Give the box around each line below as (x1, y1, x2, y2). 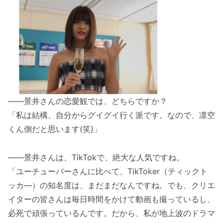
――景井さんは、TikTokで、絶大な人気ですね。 (8, 152, 184, 162)
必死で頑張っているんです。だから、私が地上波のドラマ (8, 208, 215, 218)
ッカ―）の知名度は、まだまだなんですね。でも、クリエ (8, 180, 215, 190)
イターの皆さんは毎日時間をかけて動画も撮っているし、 (8, 194, 215, 204)
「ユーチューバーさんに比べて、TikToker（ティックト (8, 166, 208, 176)
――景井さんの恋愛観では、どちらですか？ (8, 96, 167, 107)
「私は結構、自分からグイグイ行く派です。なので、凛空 (8, 110, 215, 120)
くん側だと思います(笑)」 (8, 124, 102, 134)
